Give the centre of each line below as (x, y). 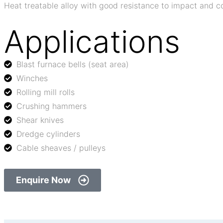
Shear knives (40, 120)
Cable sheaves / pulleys (61, 148)
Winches (32, 78)
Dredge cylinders (48, 134)
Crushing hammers (52, 106)
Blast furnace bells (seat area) (73, 64)
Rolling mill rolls (46, 92)
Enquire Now (43, 180)
